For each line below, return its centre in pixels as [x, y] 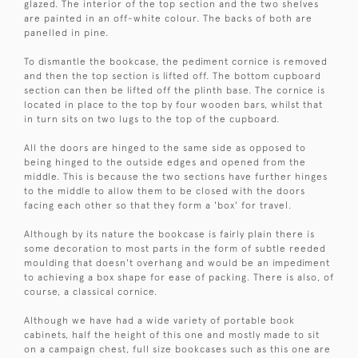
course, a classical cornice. [91, 292]
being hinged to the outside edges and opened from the [165, 163]
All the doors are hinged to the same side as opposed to [165, 148]
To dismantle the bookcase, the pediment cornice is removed [176, 62]
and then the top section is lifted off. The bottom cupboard [173, 76]
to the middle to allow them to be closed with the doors [165, 191]
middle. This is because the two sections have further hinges [176, 177]
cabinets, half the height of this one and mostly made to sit [172, 335]
